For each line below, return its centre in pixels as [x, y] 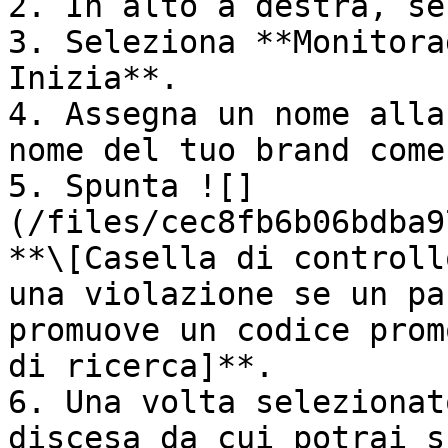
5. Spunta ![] [131, 186]
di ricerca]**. [141, 366]
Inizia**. [93, 78]
